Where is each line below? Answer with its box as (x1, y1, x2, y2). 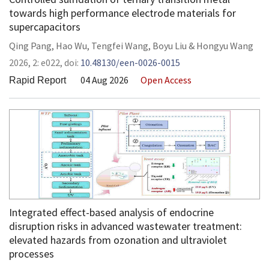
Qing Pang (9, 40, 52, 52)
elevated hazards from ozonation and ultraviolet (9, 233, 227, 247)
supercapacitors (9, 20, 80, 34)
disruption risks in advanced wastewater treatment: (9, 219, 242, 233)
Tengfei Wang (91, 40, 148, 52)
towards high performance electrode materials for (9, 6, 236, 20)
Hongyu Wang (196, 40, 253, 52)
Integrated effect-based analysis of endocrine (9, 205, 214, 219)
